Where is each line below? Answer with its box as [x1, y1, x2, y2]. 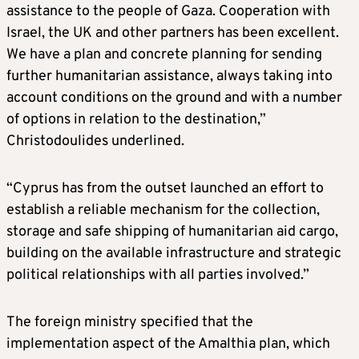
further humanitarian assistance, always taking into [6, 67, 333, 87]
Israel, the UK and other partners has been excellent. [6, 24, 339, 43]
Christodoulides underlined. [6, 132, 184, 151]
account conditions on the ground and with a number [6, 89, 342, 108]
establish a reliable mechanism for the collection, [6, 201, 320, 220]
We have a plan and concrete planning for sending [6, 46, 322, 65]
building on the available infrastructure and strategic [6, 244, 341, 264]
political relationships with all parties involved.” [6, 266, 309, 285]
